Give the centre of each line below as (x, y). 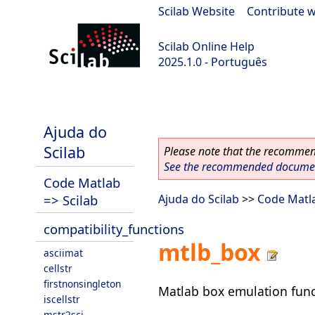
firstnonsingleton (82, 284)
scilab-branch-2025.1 (62, 99)
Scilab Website (197, 11)
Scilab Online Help (206, 46)
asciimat (63, 253)
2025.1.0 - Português (213, 62)
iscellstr (62, 299)
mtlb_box (210, 252)
